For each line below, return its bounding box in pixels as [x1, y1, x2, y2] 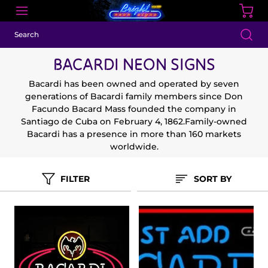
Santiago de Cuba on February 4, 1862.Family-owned [21, 116, 247, 127]
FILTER [60, 173, 90, 184]
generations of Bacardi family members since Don [25, 91, 243, 102]
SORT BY [193, 173, 232, 184]
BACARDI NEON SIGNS [53, 53, 215, 75]
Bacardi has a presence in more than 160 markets [27, 129, 241, 140]
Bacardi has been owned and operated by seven [29, 78, 239, 90]
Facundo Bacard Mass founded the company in [32, 103, 236, 115]
